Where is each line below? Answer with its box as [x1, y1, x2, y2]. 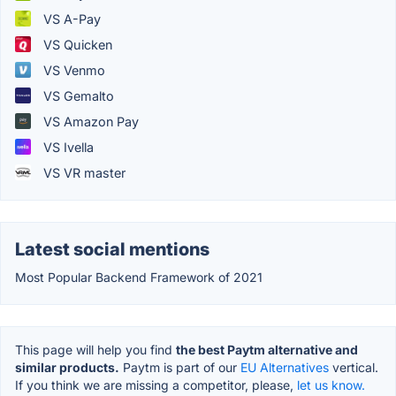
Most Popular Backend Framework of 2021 [15, 269, 263, 285]
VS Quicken [40, 36, 112, 52]
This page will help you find [15, 341, 176, 357]
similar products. [15, 359, 119, 375]
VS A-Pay [40, 11, 101, 27]
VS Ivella [40, 139, 94, 155]
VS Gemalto [40, 88, 114, 103]
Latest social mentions [15, 238, 209, 260]
